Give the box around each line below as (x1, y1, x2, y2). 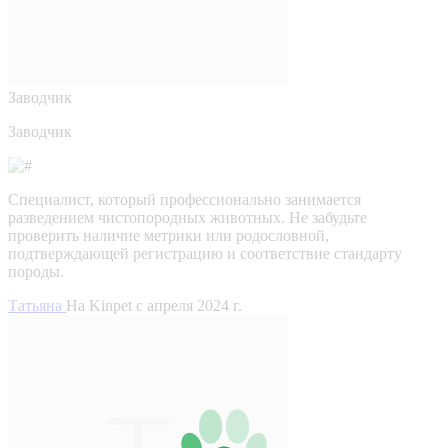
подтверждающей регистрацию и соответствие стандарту (8, 244, 402, 262)
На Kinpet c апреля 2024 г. (66, 296, 242, 314)
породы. (8, 262, 64, 280)
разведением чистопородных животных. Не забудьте (8, 208, 367, 226)
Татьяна (8, 296, 66, 314)
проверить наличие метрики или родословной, (8, 226, 329, 244)
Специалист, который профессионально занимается (8, 190, 361, 208)
